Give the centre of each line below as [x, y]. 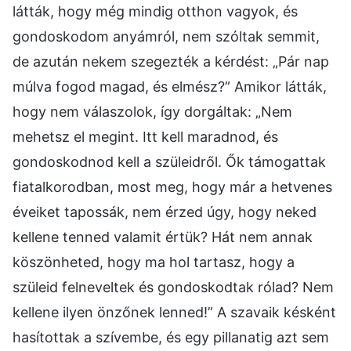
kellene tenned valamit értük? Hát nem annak [163, 237]
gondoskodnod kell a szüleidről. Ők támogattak [169, 161]
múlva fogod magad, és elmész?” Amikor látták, [170, 86]
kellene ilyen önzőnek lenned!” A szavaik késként [174, 312]
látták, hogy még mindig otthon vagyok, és [155, 11]
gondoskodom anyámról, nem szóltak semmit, [166, 36]
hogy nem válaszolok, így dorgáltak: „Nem [152, 111]
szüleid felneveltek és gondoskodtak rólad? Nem [173, 287]
